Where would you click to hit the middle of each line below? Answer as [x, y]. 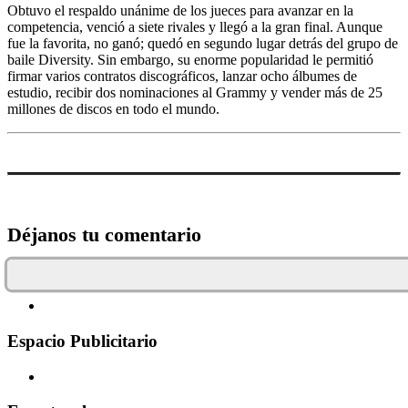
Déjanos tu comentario [104, 235]
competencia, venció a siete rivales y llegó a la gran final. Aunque [195, 27]
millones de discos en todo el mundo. [113, 109]
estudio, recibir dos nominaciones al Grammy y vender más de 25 [195, 93]
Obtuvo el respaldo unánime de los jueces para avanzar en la [180, 11]
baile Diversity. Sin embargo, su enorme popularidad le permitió [190, 60]
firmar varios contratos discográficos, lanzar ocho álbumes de [182, 76]
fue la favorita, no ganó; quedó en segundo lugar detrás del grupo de [203, 44]
